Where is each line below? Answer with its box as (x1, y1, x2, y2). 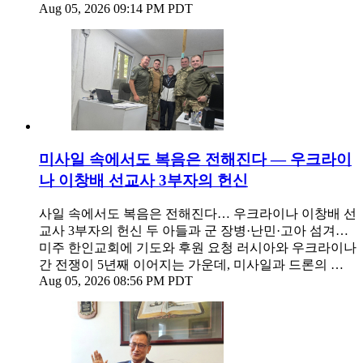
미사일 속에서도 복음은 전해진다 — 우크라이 (39, 150, 352, 168)
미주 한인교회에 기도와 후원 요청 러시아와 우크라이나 (39, 241, 357, 255)
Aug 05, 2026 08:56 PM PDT (39, 274, 193, 288)
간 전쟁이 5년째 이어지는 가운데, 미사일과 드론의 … (39, 258, 344, 272)
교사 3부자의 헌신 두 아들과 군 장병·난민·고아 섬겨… (39, 224, 348, 238)
